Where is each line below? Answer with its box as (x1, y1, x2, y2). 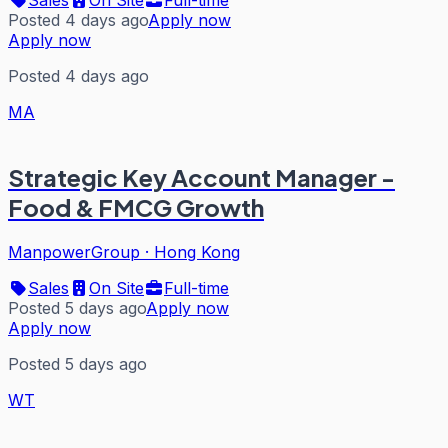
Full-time (164, 277, 229, 298)
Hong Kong (154, 241, 240, 262)
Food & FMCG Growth (8, 191, 264, 222)
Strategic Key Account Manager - (8, 161, 395, 192)
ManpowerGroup (8, 241, 140, 262)
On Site (89, 277, 144, 298)
